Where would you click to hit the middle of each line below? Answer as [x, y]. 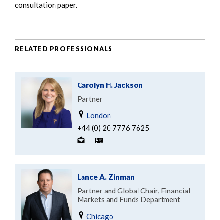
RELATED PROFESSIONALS [64, 48]
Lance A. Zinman [106, 177]
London [98, 116]
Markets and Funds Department [129, 200]
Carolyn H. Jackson [110, 85]
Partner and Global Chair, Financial [134, 191]
